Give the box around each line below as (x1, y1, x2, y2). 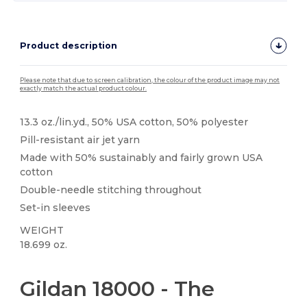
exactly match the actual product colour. (20, 85, 147, 93)
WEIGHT (20, 224, 64, 237)
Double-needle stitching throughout (20, 183, 202, 196)
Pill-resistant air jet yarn (20, 133, 140, 146)
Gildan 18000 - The (20, 276, 215, 302)
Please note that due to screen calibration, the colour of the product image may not (20, 77, 280, 84)
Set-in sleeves (20, 201, 91, 214)
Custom (75, 262, 106, 272)
